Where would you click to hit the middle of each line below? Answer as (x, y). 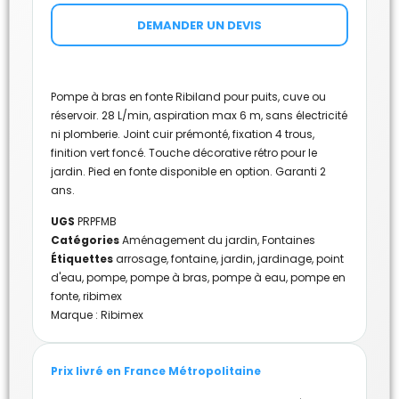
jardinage (285, 259)
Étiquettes (82, 259)
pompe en (318, 278)
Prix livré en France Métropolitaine (156, 371)
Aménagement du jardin (190, 240)
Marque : (76, 315)
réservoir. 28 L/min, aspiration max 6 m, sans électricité (199, 115)
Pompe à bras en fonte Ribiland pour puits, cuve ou (188, 96)
